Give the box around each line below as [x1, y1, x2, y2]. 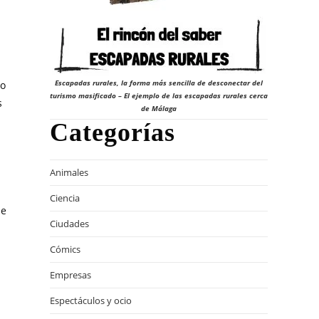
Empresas [50, 268, 91, 281]
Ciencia [50, 192, 80, 204]
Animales [50, 166, 88, 179]
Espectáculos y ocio [50, 294, 132, 307]
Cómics [50, 243, 80, 256]
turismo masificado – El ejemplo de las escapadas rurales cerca [50, 90, 268, 100]
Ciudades [50, 217, 89, 230]
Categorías [50, 118, 175, 147]
